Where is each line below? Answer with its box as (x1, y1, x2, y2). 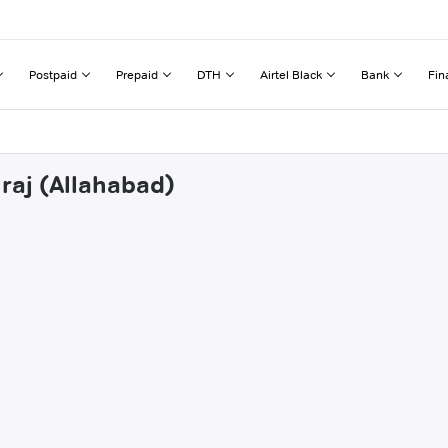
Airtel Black (260, 66, 322, 82)
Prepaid (116, 66, 158, 82)
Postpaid (29, 66, 77, 82)
